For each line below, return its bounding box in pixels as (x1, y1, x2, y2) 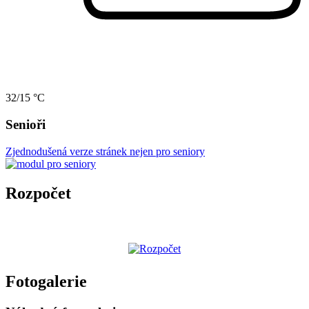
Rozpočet (6, 183, 71, 202)
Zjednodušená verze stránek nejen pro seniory (6, 145, 205, 157)
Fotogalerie (6, 272, 87, 291)
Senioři (6, 117, 46, 132)
